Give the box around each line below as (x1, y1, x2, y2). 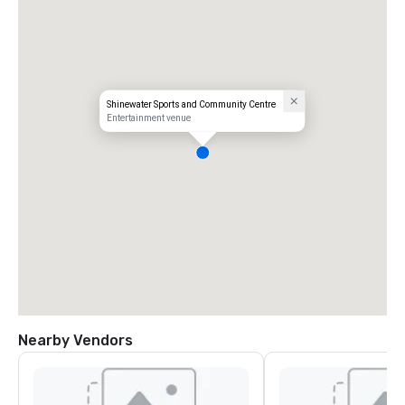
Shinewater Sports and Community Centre (107, 99, 277, 109)
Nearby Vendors (18, 332, 133, 349)
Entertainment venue (107, 112, 192, 123)
